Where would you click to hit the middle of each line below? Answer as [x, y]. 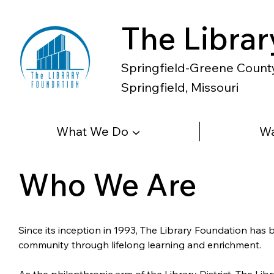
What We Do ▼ [98, 131]
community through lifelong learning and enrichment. [140, 245]
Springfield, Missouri [180, 87]
